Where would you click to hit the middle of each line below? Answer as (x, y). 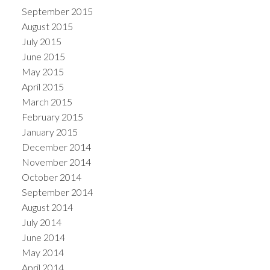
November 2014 (56, 162)
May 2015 (42, 72)
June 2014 (43, 237)
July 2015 (41, 42)
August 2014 (47, 207)
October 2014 (51, 177)
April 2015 (42, 87)
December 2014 (56, 147)
